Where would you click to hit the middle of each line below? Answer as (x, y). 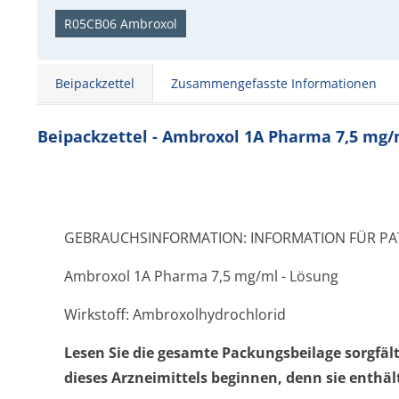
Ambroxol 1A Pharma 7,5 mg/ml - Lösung (201, 276)
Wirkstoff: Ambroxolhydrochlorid (175, 314)
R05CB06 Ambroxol (121, 24)
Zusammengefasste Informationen (274, 83)
